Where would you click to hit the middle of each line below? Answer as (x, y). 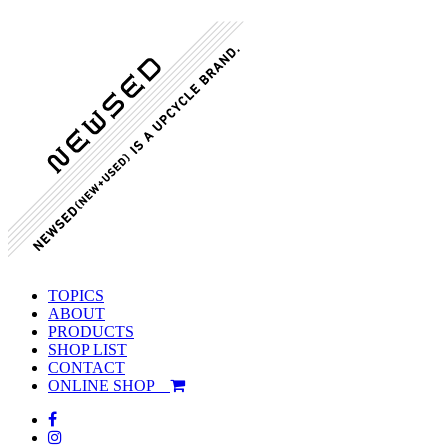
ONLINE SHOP (109, 385)
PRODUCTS (91, 331)
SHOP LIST (87, 349)
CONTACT (86, 367)
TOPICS (76, 295)
